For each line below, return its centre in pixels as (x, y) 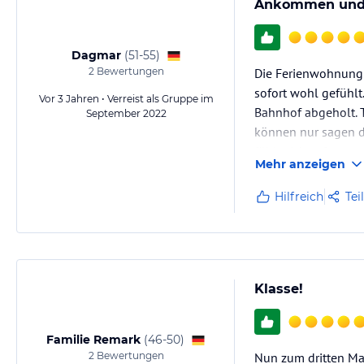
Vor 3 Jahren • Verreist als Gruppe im (126, 99)
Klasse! (279, 289)
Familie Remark (93, 340)
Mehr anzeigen (300, 164)
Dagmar (96, 55)
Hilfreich (299, 197)
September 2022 (126, 113)
